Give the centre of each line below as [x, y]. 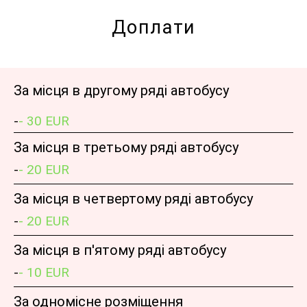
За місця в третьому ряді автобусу [126, 148]
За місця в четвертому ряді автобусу [133, 199]
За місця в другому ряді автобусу [121, 91]
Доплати [153, 28]
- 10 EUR [44, 273]
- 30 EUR [44, 121]
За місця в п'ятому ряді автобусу [120, 250]
